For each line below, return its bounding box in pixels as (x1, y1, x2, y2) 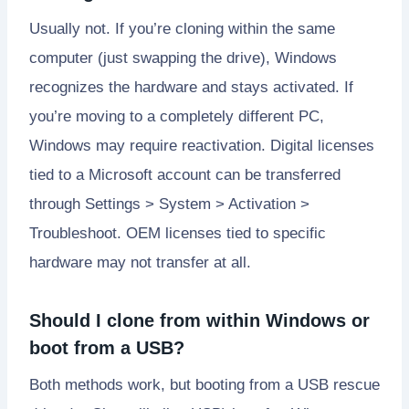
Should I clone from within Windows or (29, 309, 370, 330)
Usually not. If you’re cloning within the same (29, 19, 335, 37)
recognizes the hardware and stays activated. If (29, 78, 353, 96)
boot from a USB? (29, 337, 184, 358)
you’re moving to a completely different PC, (29, 107, 324, 125)
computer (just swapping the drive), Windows (29, 48, 337, 67)
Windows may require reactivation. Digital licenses (29, 136, 374, 154)
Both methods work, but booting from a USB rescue (29, 375, 380, 393)
